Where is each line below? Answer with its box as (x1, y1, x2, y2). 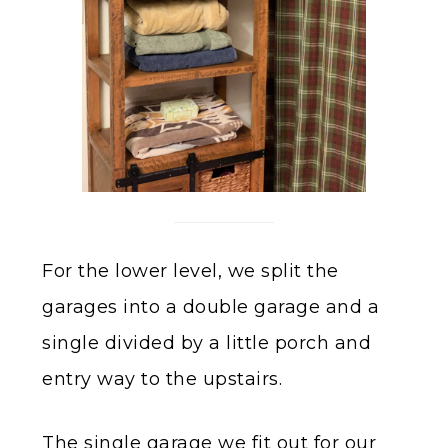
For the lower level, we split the (42, 259, 339, 282)
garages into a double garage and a (42, 295, 379, 318)
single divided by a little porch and (42, 331, 371, 354)
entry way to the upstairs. (42, 367, 282, 390)
